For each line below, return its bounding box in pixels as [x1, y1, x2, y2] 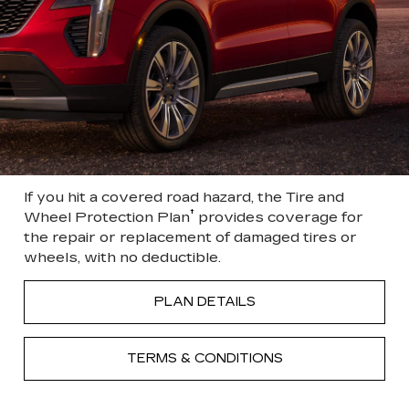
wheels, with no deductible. [24, 247, 221, 266]
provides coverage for [194, 207, 363, 225]
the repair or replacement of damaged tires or [24, 227, 357, 246]
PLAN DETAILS [153, 293, 256, 309]
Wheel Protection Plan [24, 207, 190, 225]
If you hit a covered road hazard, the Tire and [24, 187, 344, 205]
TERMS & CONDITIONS [126, 350, 283, 366]
